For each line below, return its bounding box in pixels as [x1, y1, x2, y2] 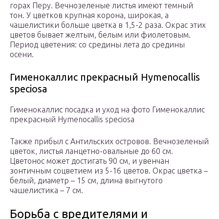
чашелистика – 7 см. [10, 186, 83, 195]
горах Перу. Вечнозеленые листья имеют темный [10, 1, 193, 10]
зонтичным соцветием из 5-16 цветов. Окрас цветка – [10, 166, 208, 175]
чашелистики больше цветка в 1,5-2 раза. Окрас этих [10, 21, 206, 30]
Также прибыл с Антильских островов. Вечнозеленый [10, 137, 209, 146]
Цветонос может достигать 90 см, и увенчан [10, 156, 169, 166]
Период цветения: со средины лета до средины [10, 40, 185, 49]
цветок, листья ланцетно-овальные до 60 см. [10, 147, 173, 156]
